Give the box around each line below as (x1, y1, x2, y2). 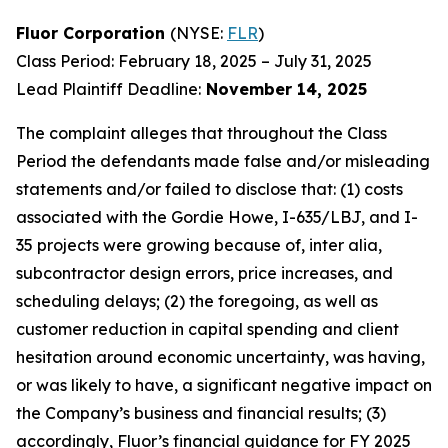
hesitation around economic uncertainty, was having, (16, 347, 425, 367)
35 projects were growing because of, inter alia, (16, 235, 382, 255)
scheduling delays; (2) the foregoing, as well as (16, 291, 378, 311)
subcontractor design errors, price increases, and (16, 263, 393, 283)
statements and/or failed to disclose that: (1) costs (16, 179, 403, 199)
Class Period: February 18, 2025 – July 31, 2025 (16, 51, 372, 71)
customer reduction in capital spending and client (16, 319, 399, 339)
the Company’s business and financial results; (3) (16, 403, 386, 423)
